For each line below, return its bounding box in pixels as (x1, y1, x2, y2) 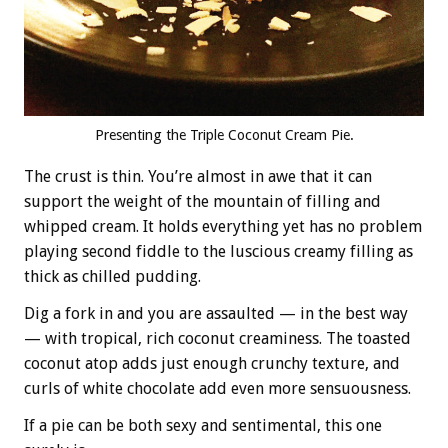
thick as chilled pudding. (24, 267, 201, 287)
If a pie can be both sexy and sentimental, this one (24, 416, 382, 436)
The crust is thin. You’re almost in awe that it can (24, 167, 372, 187)
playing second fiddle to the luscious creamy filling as (24, 242, 413, 262)
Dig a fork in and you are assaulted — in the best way (24, 304, 408, 324)
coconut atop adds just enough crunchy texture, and (24, 354, 400, 374)
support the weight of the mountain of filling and (24, 192, 381, 212)
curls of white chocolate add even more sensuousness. (24, 379, 411, 399)
